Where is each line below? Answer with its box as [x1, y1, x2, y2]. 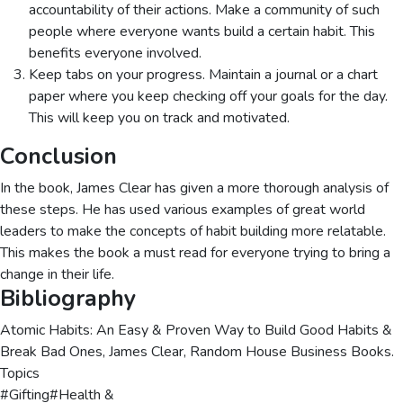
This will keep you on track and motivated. [29, 108, 290, 128]
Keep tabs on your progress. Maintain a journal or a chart [29, 65, 378, 85]
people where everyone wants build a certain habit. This [29, 22, 375, 41]
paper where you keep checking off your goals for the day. [29, 86, 388, 106]
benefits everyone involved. [29, 43, 201, 63]
